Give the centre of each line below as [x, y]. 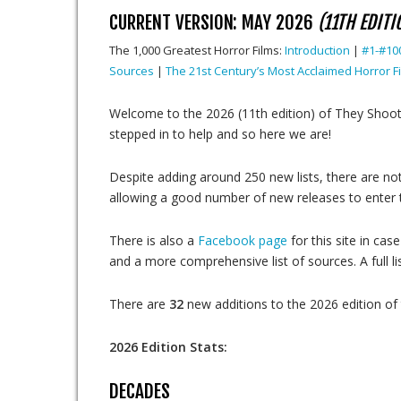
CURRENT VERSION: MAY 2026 [213, 22]
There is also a [154, 240]
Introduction [317, 50]
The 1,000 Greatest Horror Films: [197, 50]
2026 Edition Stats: [168, 347]
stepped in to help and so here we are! [220, 134]
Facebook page [243, 240]
